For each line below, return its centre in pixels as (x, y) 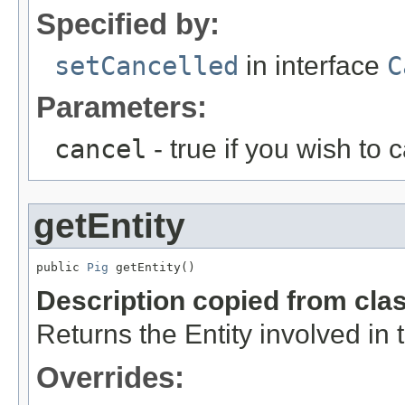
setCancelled (146, 66)
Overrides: (110, 377)
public (61, 267)
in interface (313, 65)
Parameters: (122, 107)
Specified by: (128, 24)
